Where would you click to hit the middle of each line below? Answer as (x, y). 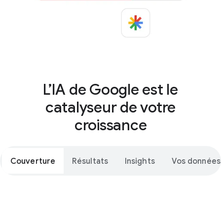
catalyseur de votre (110, 108)
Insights (140, 161)
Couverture (33, 161)
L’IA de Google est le (110, 90)
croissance (110, 125)
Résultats (90, 161)
